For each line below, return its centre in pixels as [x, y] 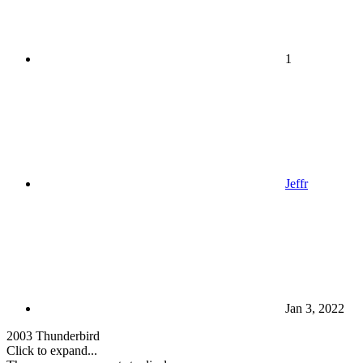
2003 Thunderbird [53, 335]
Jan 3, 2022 [315, 308]
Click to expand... [52, 350]
